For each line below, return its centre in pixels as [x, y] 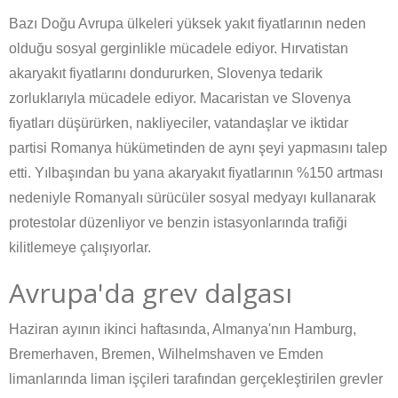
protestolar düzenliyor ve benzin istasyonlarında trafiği [178, 223]
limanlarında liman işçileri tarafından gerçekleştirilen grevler [196, 379]
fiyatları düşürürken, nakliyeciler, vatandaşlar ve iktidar [179, 123]
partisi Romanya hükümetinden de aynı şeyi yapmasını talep [198, 148]
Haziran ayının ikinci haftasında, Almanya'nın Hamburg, [183, 330]
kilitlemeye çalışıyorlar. [80, 248]
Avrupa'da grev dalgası [151, 293]
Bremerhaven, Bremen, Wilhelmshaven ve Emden [166, 354]
